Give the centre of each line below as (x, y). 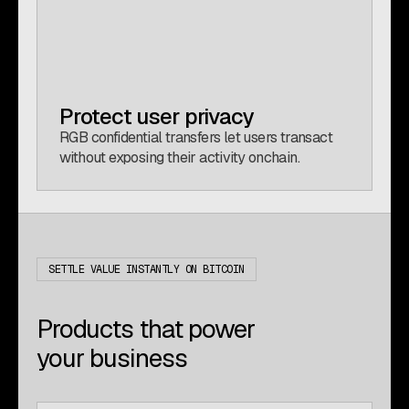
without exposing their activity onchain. (179, 157)
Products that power (146, 329)
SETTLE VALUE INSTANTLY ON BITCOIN (147, 269)
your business (112, 358)
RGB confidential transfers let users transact (196, 137)
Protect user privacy (157, 116)
